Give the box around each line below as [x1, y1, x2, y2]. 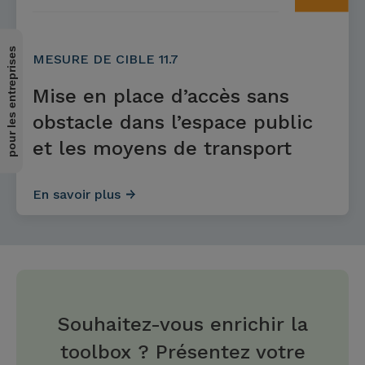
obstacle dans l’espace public [33, 111, 313, 134]
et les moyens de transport [33, 137, 292, 160]
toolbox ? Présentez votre [59, 341, 306, 363]
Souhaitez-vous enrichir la [57, 313, 308, 336]
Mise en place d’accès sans [33, 85, 289, 108]
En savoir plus [33, 187, 121, 202]
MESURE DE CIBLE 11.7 [33, 51, 178, 67]
